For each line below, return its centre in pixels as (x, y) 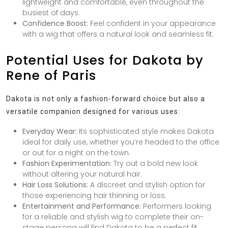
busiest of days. (51, 12)
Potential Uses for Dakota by (105, 60)
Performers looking (176, 206)
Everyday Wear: (50, 131)
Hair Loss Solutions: (55, 184)
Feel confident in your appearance (152, 23)
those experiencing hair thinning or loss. (94, 195)
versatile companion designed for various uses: (93, 111)
